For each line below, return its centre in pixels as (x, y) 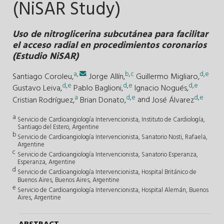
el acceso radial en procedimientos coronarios (109, 45)
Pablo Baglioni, (98, 89)
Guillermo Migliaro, (168, 77)
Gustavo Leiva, (37, 89)
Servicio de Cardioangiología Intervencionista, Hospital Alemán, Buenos (113, 190)
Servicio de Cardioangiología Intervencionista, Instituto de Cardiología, (111, 119)
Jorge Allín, (107, 77)
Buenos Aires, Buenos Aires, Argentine (68, 180)
